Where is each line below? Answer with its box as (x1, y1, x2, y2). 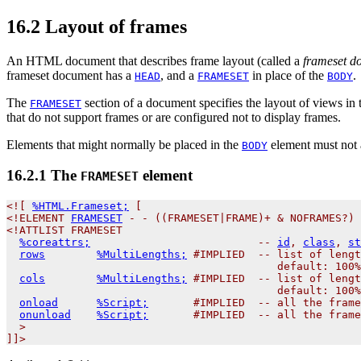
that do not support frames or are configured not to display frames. (6, 110, 341, 124)
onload (19, 296, 58, 309)
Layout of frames (40, 15, 187, 37)
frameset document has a (6, 68, 135, 82)
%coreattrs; (19, 235, 90, 248)
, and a (160, 68, 197, 82)
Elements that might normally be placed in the (6, 137, 242, 151)
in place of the (249, 68, 327, 82)
